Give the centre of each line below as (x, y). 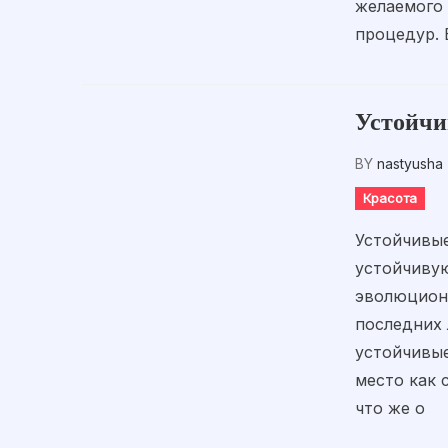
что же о (390, 408)
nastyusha (410, 163)
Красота (390, 198)
